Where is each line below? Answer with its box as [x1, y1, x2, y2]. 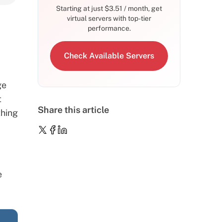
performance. [87, 24, 131, 32]
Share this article [38, 105, 109, 115]
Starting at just [56, 4, 105, 12]
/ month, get [122, 4, 162, 12]
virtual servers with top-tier [67, 14, 151, 22]
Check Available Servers [64, 51, 154, 60]
